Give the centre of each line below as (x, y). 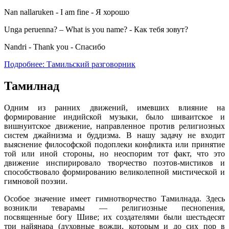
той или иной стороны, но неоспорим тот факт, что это (114, 153)
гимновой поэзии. (36, 181)
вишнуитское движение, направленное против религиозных (114, 126)
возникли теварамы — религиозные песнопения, (114, 208)
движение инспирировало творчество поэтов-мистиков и (114, 163)
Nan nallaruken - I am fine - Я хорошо (67, 12)
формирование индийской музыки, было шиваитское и (114, 117)
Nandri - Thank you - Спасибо (55, 47)
